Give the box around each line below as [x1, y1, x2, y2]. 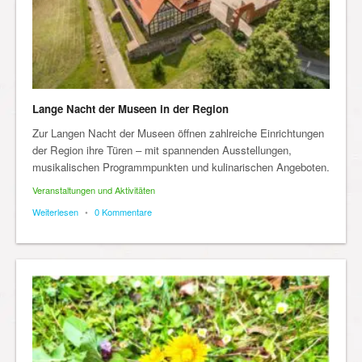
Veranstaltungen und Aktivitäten [32, 183, 155, 196]
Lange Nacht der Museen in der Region [32, 101, 229, 116]
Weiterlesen [32, 205, 78, 218]
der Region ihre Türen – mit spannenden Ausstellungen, [32, 142, 292, 158]
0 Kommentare [95, 205, 152, 218]
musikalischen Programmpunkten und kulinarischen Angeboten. [32, 159, 330, 175]
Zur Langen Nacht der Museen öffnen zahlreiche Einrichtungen [32, 125, 324, 141]
